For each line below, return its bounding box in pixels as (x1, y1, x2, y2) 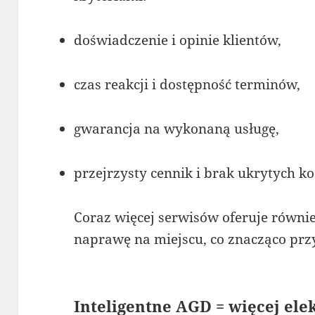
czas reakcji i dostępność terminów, (74, 75, 301, 94)
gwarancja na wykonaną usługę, (74, 119, 280, 138)
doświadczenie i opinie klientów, (74, 30, 282, 49)
